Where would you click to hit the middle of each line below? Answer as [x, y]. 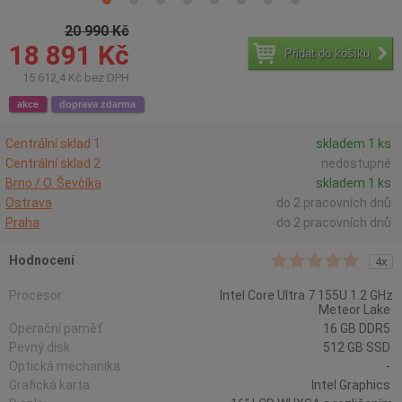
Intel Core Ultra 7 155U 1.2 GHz [306, 295]
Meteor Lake [356, 310]
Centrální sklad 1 [53, 144]
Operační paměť [57, 328]
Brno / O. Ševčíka [53, 183]
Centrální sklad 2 [53, 163]
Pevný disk [41, 347]
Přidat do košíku [327, 53]
